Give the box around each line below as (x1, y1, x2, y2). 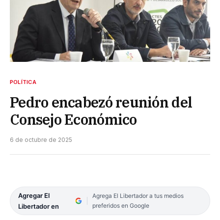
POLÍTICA (10, 79, 36, 86)
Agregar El (18, 192, 50, 200)
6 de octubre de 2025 (10, 136, 72, 144)
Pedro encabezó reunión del (10, 93, 192, 112)
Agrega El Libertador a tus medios (92, 192, 184, 200)
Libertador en (18, 202, 59, 211)
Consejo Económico (10, 110, 137, 129)
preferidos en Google (92, 202, 149, 210)
